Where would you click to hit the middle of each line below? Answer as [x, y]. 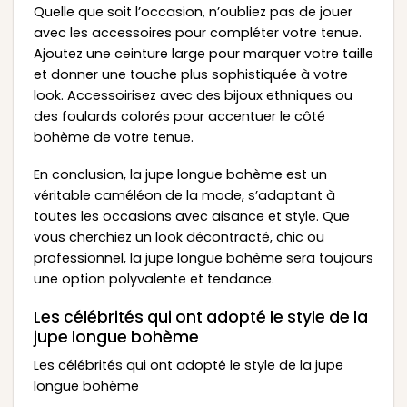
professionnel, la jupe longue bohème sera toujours [203, 258]
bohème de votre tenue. [113, 137]
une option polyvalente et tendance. [154, 279]
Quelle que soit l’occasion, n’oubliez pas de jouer [193, 11]
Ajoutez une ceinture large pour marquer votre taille [203, 53]
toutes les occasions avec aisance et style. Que [191, 217]
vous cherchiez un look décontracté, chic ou [179, 238]
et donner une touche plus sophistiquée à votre [190, 74]
